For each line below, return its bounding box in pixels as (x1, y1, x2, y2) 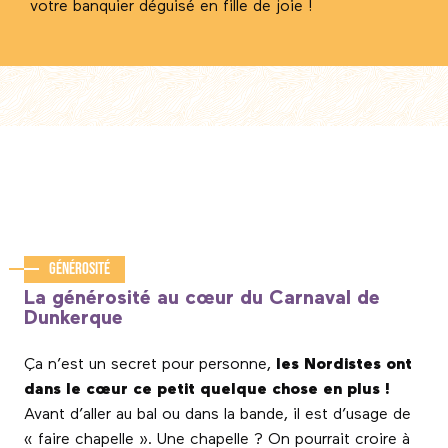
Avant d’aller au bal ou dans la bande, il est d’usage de (24, 406, 411, 423)
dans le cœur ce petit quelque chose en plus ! (24, 381, 390, 398)
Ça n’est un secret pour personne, (24, 356, 271, 373)
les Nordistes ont (271, 356, 412, 373)
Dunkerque (24, 307, 123, 328)
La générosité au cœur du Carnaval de (24, 287, 380, 308)
